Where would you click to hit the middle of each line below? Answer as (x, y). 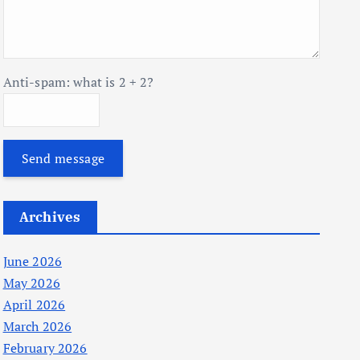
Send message (63, 158)
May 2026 (31, 283)
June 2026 (32, 261)
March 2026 (37, 326)
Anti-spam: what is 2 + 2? (78, 82)
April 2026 (34, 305)
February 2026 (45, 348)
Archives (50, 217)
